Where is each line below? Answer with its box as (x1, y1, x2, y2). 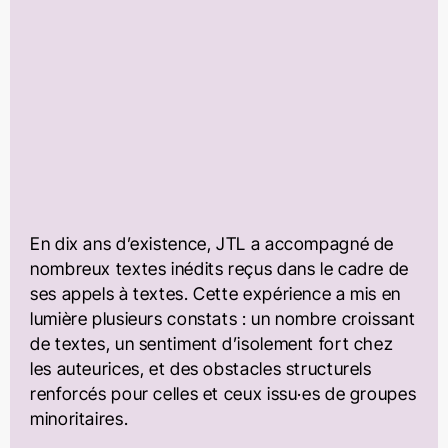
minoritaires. (30, 407, 129, 429)
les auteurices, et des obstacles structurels (30, 357, 372, 379)
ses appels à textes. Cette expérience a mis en (30, 282, 401, 304)
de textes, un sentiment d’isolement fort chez (30, 332, 394, 354)
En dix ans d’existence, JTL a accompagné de (30, 232, 395, 254)
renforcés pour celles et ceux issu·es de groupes (30, 382, 417, 404)
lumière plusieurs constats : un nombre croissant (30, 307, 416, 329)
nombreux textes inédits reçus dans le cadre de (30, 257, 409, 279)
